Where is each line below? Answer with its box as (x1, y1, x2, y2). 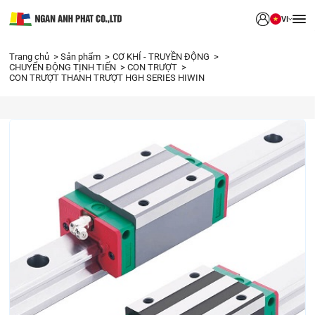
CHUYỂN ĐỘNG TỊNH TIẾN (8, 62, 118, 73)
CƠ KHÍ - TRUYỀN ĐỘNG (112, 51, 212, 63)
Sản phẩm (60, 51, 103, 63)
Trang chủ (8, 51, 51, 63)
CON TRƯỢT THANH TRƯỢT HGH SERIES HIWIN (8, 72, 205, 84)
